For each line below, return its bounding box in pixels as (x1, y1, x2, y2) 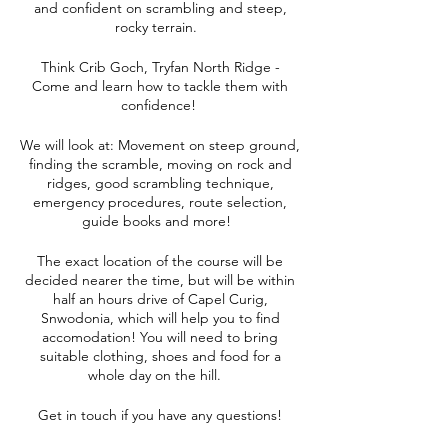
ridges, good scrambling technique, (46, 174, 274, 192)
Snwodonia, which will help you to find (40, 309, 280, 327)
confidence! (120, 96, 200, 114)
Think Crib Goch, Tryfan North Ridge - (40, 58, 280, 76)
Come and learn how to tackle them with (32, 77, 288, 95)
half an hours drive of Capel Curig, (52, 290, 268, 308)
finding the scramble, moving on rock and (28, 155, 292, 173)
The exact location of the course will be (37, 252, 283, 270)
